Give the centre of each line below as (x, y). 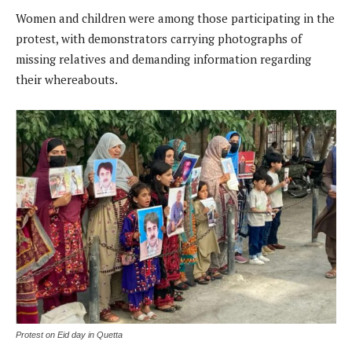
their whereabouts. (67, 80)
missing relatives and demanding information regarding (163, 59)
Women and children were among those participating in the (175, 18)
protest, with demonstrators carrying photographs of (159, 39)
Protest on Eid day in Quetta (69, 335)
